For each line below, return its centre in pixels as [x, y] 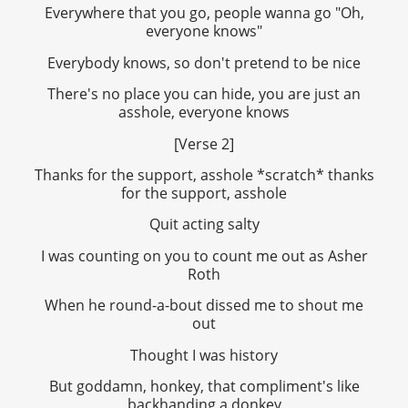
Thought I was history [204, 355]
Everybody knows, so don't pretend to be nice [204, 62]
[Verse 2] [204, 143]
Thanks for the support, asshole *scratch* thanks [204, 174]
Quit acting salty [204, 224]
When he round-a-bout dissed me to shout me [204, 306]
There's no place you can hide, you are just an [204, 94]
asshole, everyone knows [204, 112]
